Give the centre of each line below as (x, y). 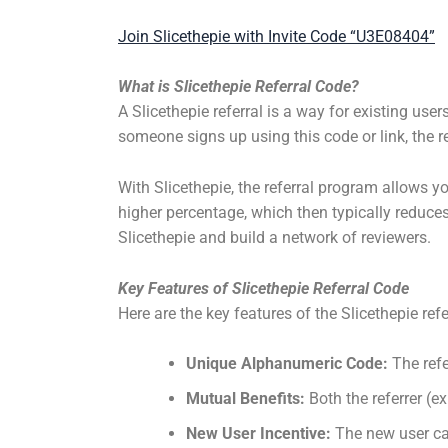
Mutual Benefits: (245, 399)
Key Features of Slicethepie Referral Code (263, 288)
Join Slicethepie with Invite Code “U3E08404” (276, 36)
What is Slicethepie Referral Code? (238, 87)
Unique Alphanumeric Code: (287, 364)
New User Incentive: (258, 434)
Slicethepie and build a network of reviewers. (274, 237)
